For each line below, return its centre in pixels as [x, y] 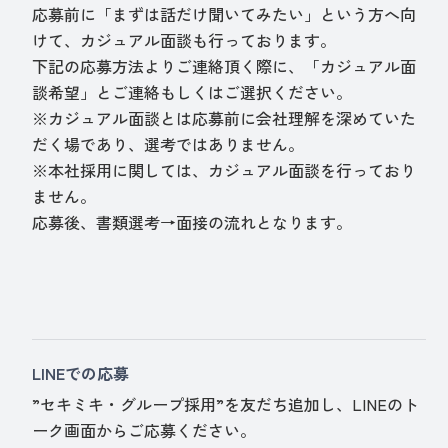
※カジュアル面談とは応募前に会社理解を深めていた [224, 118]
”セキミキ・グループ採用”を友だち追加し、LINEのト [226, 404]
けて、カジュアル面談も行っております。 [184, 40]
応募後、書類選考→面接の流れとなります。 [192, 222]
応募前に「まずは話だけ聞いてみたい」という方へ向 [224, 14]
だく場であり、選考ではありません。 [168, 144]
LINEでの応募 [81, 373]
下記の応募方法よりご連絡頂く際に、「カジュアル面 [224, 66]
